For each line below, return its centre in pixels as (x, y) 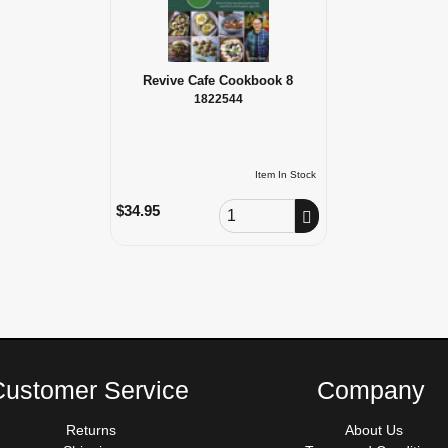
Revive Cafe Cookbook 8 (218, 81)
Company (371, 389)
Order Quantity (265, 208)
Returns (90, 429)
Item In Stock (286, 174)
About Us (373, 429)
